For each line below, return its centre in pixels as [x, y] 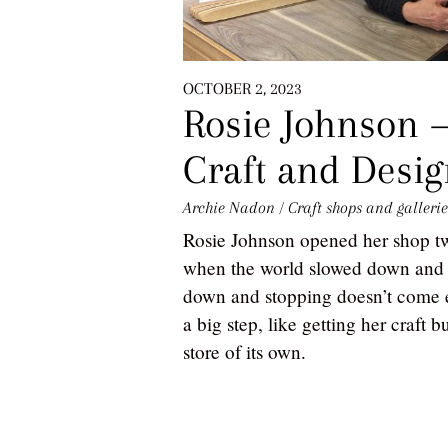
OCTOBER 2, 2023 [242, 88]
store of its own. [247, 351]
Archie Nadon [229, 207]
